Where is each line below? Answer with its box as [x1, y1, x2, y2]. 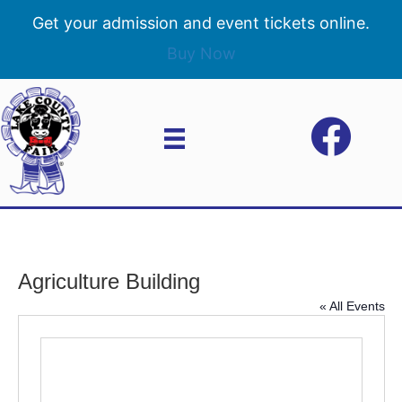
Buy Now [166, 43, 236, 63]
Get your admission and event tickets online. [32, 13, 370, 32]
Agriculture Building [17, 268, 200, 293]
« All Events [319, 298, 385, 313]
